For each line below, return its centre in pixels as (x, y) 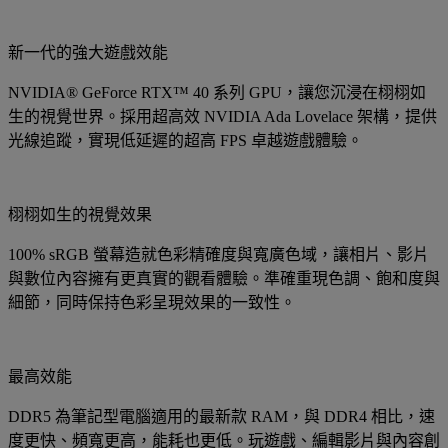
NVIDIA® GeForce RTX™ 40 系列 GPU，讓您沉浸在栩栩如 (217, 92)
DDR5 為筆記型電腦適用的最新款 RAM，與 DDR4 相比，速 (221, 416)
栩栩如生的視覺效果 (80, 214)
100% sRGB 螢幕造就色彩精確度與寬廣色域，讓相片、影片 (218, 254)
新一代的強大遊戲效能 (88, 52)
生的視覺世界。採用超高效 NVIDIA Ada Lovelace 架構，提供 (222, 116)
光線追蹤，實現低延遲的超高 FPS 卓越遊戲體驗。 (185, 140)
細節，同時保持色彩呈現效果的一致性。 (152, 302)
